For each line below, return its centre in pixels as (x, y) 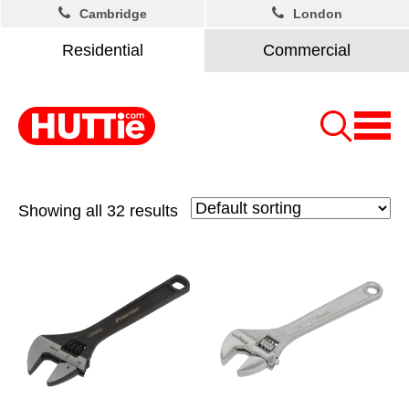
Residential (102, 50)
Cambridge (113, 14)
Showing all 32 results (98, 211)
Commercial (307, 50)
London (318, 14)
